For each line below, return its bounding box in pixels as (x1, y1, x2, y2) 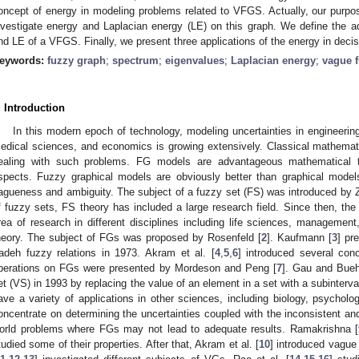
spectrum (112, 54, 159, 67)
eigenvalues (165, 54, 224, 67)
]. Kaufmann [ (267, 231, 332, 244)
